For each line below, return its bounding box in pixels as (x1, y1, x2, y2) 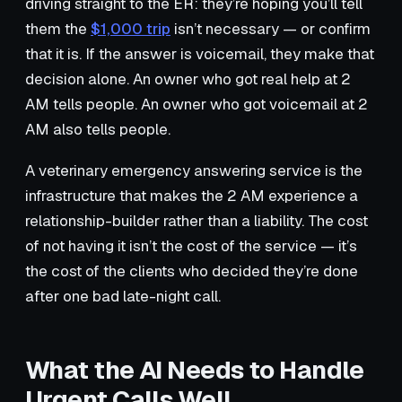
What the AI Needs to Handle (25, 353, 364, 386)
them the (25, 18, 91, 39)
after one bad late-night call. (25, 285, 221, 306)
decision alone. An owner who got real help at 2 (25, 68, 351, 89)
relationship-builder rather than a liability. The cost (25, 210, 368, 231)
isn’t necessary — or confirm (170, 18, 371, 39)
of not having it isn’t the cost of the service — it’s (25, 235, 357, 256)
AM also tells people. (25, 118, 170, 139)
